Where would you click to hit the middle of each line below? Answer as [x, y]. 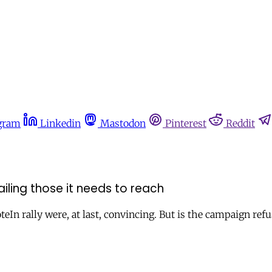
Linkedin [60, 123]
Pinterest [186, 123]
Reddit [240, 123]
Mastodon [123, 123]
